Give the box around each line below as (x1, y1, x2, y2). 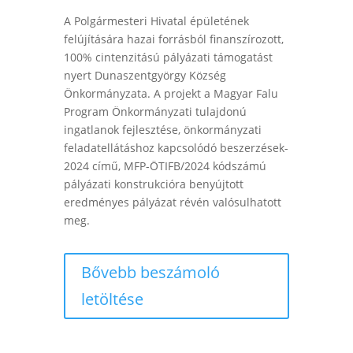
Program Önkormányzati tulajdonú (63, 103, 247, 119)
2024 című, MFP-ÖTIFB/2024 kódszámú (63, 158, 266, 173)
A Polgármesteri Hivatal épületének (63, 13, 249, 28)
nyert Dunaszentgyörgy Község (63, 67, 226, 83)
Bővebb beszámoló (80, 261, 220, 283)
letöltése (80, 288, 143, 310)
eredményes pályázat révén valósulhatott (63, 194, 281, 210)
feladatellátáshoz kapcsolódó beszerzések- (63, 139, 288, 155)
